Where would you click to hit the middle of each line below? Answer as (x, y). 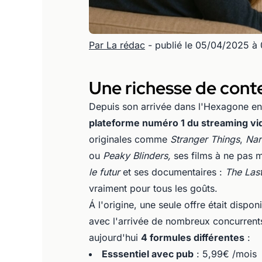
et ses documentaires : (174, 172)
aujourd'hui (115, 237)
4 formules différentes (193, 237)
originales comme (130, 139)
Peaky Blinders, (138, 155)
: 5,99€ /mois (225, 254)
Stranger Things (205, 139)
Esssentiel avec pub (148, 254)
